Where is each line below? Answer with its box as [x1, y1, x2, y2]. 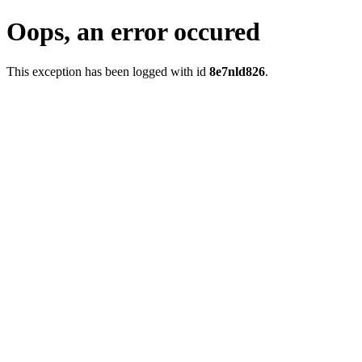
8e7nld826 [209, 64, 265, 78]
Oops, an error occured [6, 17, 260, 47]
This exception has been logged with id [6, 64, 209, 78]
